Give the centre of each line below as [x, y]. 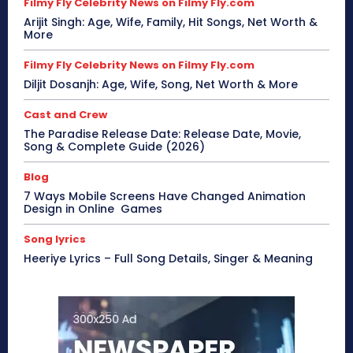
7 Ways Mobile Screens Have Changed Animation [165, 197]
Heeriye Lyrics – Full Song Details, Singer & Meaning [168, 259]
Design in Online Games [93, 209]
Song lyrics [55, 240]
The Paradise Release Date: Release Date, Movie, [162, 134]
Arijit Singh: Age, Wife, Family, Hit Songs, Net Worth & [171, 22]
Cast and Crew [65, 115]
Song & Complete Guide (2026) [114, 147]
